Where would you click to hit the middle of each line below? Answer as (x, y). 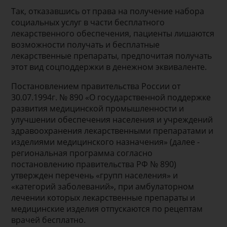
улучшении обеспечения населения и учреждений (112, 120)
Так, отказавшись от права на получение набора (108, 11)
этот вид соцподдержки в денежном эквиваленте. (109, 67)
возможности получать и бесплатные (86, 45)
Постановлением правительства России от (96, 86)
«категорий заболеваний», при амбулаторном (103, 187)
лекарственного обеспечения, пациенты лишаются (113, 34)
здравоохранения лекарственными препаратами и (112, 131)
